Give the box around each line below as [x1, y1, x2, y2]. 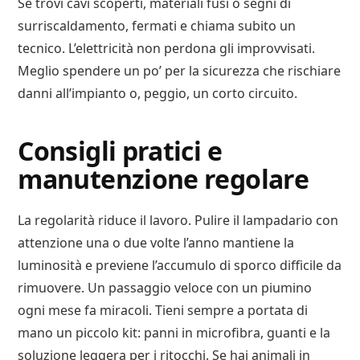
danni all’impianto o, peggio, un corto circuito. [18, 84, 298, 103]
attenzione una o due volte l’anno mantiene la [18, 234, 295, 252]
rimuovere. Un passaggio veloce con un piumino [18, 279, 313, 297]
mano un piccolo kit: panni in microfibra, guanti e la [18, 324, 331, 342]
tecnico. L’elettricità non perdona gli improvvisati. [18, 39, 316, 58]
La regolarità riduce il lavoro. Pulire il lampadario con [18, 211, 339, 230]
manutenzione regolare [18, 162, 309, 197]
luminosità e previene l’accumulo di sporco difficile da [18, 256, 342, 275]
